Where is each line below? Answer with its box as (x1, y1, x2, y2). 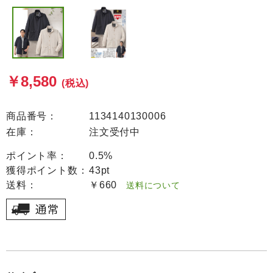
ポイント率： (6, 151, 68, 161)
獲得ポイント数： (6, 165, 88, 175)
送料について (117, 180, 180, 190)
